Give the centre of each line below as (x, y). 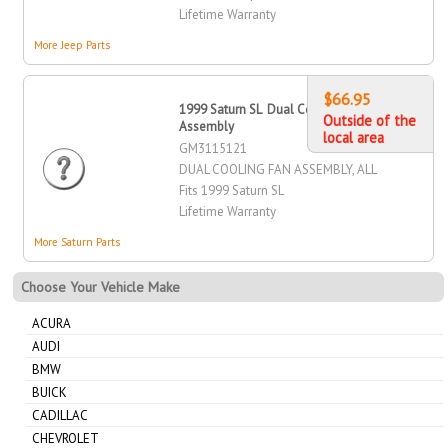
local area (353, 138)
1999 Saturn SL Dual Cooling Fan (272, 110)
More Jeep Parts (72, 45)
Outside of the (369, 121)
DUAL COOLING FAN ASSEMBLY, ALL (278, 170)
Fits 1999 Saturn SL (232, 191)
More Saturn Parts (77, 242)
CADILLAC (60, 415)
